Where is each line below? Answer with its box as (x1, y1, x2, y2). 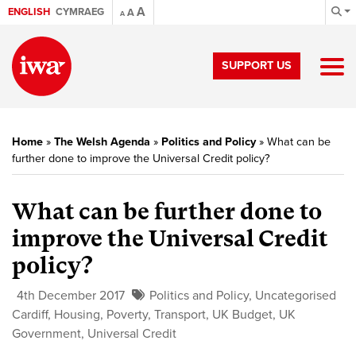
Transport (154, 307, 206, 323)
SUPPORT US (222, 59, 292, 72)
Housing (54, 307, 100, 323)
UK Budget (212, 307, 273, 323)
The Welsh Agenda (54, 135, 150, 149)
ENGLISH (8, 6, 50, 18)
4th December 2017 (17, 288, 125, 304)
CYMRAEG (56, 6, 104, 18)
